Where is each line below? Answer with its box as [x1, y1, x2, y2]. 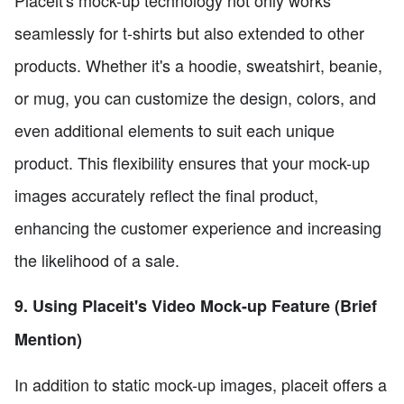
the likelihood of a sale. [14, 247, 179, 271]
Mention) [14, 326, 82, 351]
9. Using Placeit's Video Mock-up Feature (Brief [14, 293, 377, 317]
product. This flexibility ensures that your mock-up [14, 150, 370, 174]
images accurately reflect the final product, [14, 182, 318, 207]
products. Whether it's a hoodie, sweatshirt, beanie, [14, 52, 382, 77]
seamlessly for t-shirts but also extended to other [14, 20, 364, 44]
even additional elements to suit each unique [14, 117, 335, 142]
